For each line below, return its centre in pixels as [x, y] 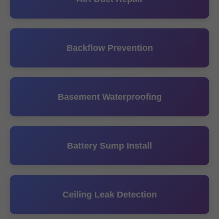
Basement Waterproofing [109, 97]
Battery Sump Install [109, 146]
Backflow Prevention [109, 48]
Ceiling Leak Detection [109, 195]
